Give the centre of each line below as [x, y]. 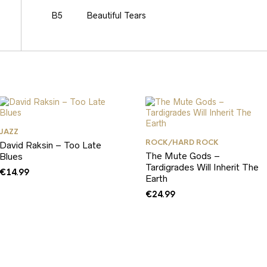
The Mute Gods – [183, 156]
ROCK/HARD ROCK [182, 142]
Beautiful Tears [116, 15]
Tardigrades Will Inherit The [202, 167]
